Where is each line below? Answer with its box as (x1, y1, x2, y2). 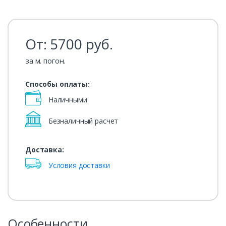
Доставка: (25, 145, 64, 155)
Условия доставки (48, 160, 110, 171)
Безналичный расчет (46, 116, 119, 126)
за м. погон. (25, 55, 66, 66)
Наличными (46, 95, 87, 105)
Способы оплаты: (25, 79, 90, 89)
